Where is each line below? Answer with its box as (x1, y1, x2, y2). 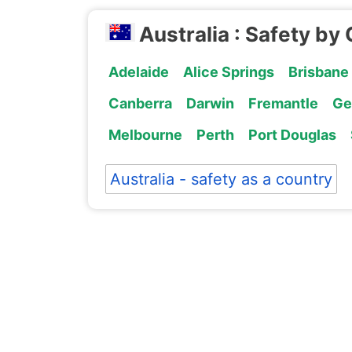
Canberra (108, 94, 172, 112)
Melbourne (108, 126, 182, 143)
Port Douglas (247, 126, 336, 143)
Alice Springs (182, 63, 274, 80)
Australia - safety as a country (109, 169, 332, 189)
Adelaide (108, 63, 169, 80)
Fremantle (247, 94, 318, 112)
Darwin (185, 94, 234, 112)
